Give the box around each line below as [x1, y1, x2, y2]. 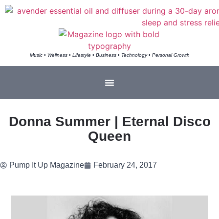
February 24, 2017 [93, 161, 157, 169]
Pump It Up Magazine [9, 161, 84, 169]
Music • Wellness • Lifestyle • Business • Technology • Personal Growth [29, 52, 190, 58]
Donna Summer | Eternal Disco [8, 114, 211, 129]
